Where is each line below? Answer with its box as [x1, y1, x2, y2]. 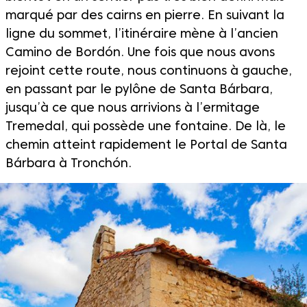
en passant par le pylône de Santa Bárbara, [5, 84, 273, 96]
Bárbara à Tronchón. [5, 158, 132, 170]
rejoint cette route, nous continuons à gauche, [5, 65, 292, 77]
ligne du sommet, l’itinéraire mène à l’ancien [5, 28, 278, 40]
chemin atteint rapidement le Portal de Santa [5, 139, 287, 151]
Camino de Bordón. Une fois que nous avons [5, 47, 275, 59]
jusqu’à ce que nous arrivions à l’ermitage [5, 102, 260, 114]
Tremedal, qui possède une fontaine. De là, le [5, 121, 286, 133]
